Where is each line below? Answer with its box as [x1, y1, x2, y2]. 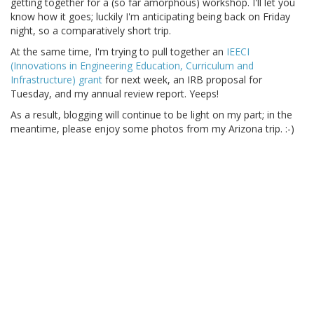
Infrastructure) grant [11, 72, 102, 86]
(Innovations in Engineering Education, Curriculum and [11, 58, 254, 72]
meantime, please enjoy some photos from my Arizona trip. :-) [11, 121, 294, 135]
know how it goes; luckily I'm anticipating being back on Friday [11, 9, 290, 23]
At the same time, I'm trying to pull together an [11, 44, 226, 58]
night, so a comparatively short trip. [11, 23, 171, 37]
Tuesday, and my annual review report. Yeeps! [11, 86, 219, 100]
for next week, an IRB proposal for [102, 72, 262, 86]
